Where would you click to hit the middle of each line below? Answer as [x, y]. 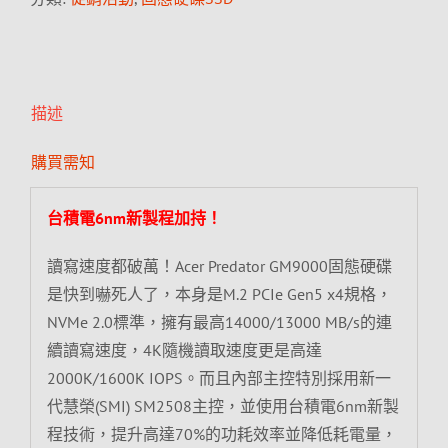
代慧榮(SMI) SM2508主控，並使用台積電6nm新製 [222, 405]
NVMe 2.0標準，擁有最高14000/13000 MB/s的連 [219, 321]
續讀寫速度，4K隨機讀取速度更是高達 [184, 349]
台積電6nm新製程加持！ [134, 217]
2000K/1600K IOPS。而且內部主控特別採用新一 [218, 377]
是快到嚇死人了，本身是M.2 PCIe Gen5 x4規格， [219, 293]
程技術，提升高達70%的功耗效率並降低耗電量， [221, 433]
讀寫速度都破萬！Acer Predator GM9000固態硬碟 [219, 265]
